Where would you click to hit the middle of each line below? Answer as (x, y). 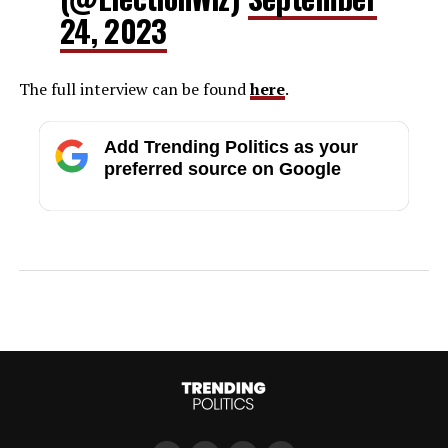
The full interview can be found (134, 88)
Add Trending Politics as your (230, 146)
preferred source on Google (222, 168)
